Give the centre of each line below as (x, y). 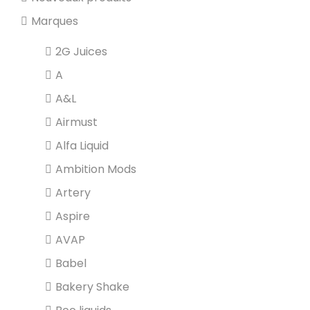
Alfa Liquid (82, 146)
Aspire (73, 216)
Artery (73, 193)
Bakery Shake (92, 287)
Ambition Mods (96, 169)
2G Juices (81, 52)
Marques (55, 21)
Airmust (76, 122)
